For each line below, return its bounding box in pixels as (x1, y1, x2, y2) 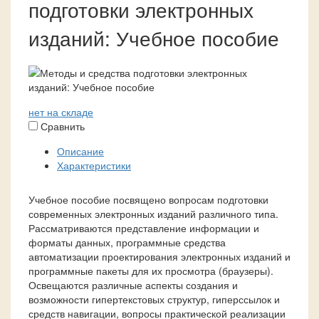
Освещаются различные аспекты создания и (28, 277, 238, 292)
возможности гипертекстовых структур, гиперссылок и (28, 291, 280, 306)
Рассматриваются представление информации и (28, 220, 259, 235)
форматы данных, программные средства (28, 234, 226, 249)
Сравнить (41, 118, 85, 133)
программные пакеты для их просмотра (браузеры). (28, 263, 273, 278)
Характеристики (57, 157, 131, 172)
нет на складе (28, 104, 93, 119)
